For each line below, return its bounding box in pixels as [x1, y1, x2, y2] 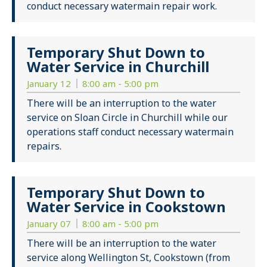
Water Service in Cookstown [27, 197, 226, 217]
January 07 [27, 218, 73, 230]
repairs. [27, 139, 61, 153]
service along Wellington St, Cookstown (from [27, 251, 230, 265]
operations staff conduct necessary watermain [27, 125, 234, 139]
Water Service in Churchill [27, 57, 209, 77]
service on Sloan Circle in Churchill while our [27, 111, 228, 125]
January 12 [27, 77, 73, 90]
